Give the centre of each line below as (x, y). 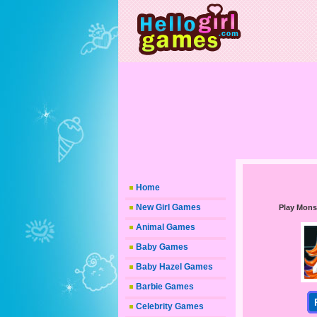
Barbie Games (165, 287)
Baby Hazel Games (174, 267)
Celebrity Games (170, 306)
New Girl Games (168, 207)
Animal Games (166, 227)
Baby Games (162, 247)
